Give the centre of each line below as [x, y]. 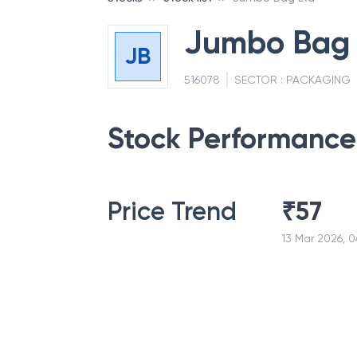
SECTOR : [260, 80]
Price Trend [172, 211]
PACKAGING [318, 80]
